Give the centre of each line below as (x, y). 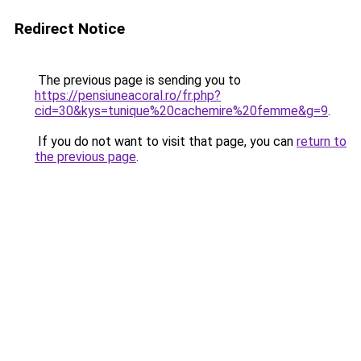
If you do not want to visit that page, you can (166, 141)
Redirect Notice (70, 29)
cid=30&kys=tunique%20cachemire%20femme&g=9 (181, 111)
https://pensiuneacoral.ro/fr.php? (128, 95)
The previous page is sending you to (138, 80)
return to (322, 141)
